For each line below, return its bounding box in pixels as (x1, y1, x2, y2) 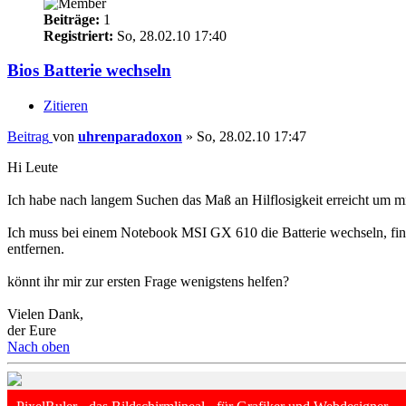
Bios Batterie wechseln (7, 61, 171, 81)
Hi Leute (7, 159, 58, 176)
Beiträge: (43, 11, 100, 27)
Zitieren (43, 98, 88, 114)
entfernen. (7, 241, 64, 257)
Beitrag (7, 129, 49, 145)
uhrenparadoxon (78, 129, 182, 145)
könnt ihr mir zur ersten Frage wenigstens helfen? (7, 274, 289, 290)
